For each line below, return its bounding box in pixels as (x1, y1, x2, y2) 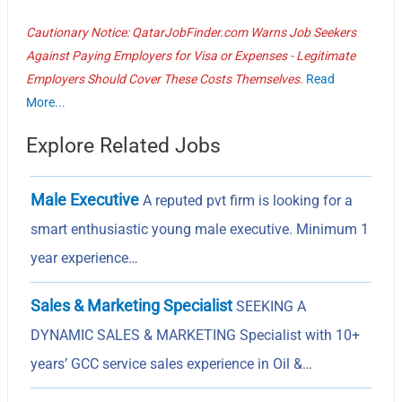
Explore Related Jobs (26, 133, 222, 158)
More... (26, 94, 66, 109)
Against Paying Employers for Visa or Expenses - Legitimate (26, 48, 356, 63)
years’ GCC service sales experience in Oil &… (31, 354, 313, 372)
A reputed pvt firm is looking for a (139, 191, 354, 209)
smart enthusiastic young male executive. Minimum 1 (31, 220, 370, 238)
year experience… (31, 249, 139, 267)
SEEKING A (232, 297, 307, 315)
